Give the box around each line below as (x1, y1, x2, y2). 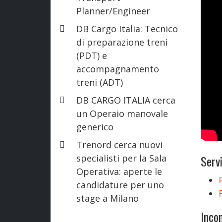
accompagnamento (76, 62, 159, 75)
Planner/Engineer (76, 4, 150, 17)
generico (76, 120, 113, 133)
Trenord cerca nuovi (76, 138, 163, 151)
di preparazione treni (76, 36, 167, 48)
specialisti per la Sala (76, 152, 166, 164)
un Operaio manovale (76, 107, 168, 119)
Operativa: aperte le (76, 165, 162, 177)
